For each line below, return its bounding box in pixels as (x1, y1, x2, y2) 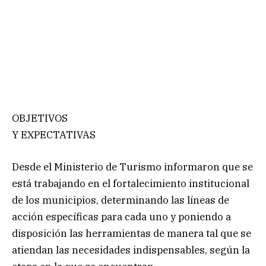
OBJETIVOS (12, 111, 68, 125)
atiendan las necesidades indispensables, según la (12, 243, 250, 256)
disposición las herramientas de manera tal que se (12, 226, 251, 240)
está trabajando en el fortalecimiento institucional (12, 176, 249, 190)
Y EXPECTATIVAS (12, 128, 96, 141)
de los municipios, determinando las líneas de (12, 193, 229, 207)
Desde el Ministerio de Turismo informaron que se (12, 160, 253, 173)
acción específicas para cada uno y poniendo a (12, 210, 231, 223)
